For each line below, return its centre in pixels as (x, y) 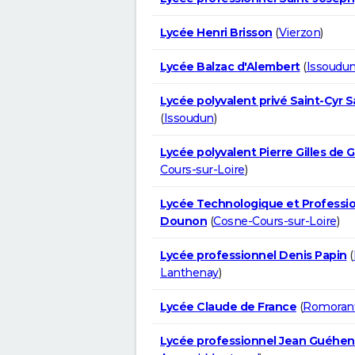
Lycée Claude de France (228, 306)
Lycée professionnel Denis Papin (254, 255)
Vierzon (299, 32)
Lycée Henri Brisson (216, 32)
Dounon (183, 221)
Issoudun (189, 118)
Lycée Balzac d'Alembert (230, 66)
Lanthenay (189, 272)
